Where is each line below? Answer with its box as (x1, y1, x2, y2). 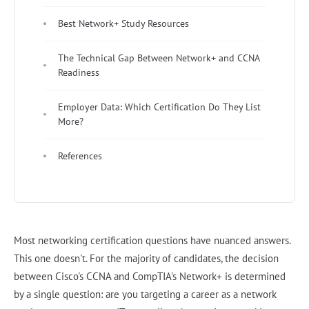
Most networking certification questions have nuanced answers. (14, 233, 290, 247)
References (58, 149, 102, 162)
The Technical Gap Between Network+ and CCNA (58, 51, 260, 64)
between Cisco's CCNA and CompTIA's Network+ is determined (14, 269, 286, 283)
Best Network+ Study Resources (58, 17, 189, 30)
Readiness (58, 66, 99, 79)
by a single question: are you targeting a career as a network (14, 287, 277, 301)
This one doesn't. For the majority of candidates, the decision (14, 251, 279, 265)
